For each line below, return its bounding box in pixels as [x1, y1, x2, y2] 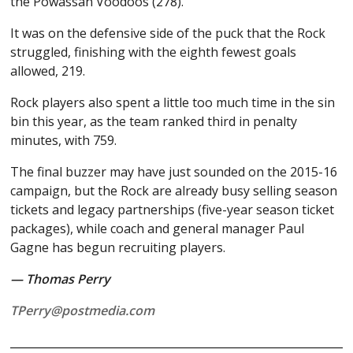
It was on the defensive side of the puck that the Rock [10, 24, 326, 43]
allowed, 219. [10, 62, 86, 80]
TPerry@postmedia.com [10, 302, 155, 320]
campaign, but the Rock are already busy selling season [10, 182, 338, 200]
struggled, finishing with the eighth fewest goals [10, 43, 297, 61]
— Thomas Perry [10, 270, 111, 288]
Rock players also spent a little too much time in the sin [10, 94, 336, 112]
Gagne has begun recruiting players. [10, 239, 226, 257]
